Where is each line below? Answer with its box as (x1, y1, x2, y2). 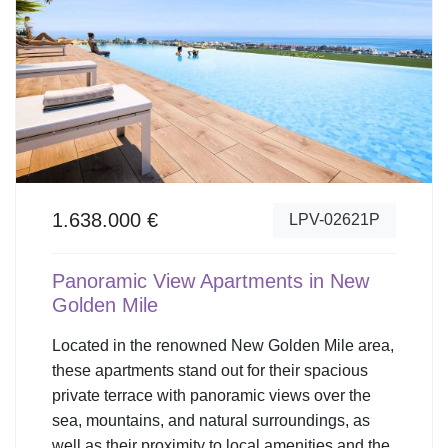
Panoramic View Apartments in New (52, 269, 369, 292)
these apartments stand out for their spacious (52, 361, 368, 379)
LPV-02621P (289, 211, 380, 229)
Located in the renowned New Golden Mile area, (52, 336, 394, 354)
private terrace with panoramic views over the (52, 386, 371, 404)
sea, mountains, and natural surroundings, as (52, 411, 370, 429)
